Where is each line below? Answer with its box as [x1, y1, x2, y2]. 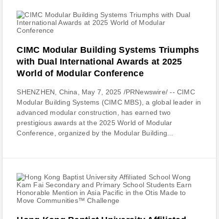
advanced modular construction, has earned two [17, 109, 171, 116]
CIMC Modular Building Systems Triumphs [17, 45, 199, 55]
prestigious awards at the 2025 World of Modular [17, 119, 173, 127]
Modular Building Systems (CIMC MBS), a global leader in [17, 98, 201, 106]
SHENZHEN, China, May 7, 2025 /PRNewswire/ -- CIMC [17, 88, 195, 96]
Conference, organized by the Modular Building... [17, 129, 174, 137]
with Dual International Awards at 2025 [17, 57, 182, 66]
